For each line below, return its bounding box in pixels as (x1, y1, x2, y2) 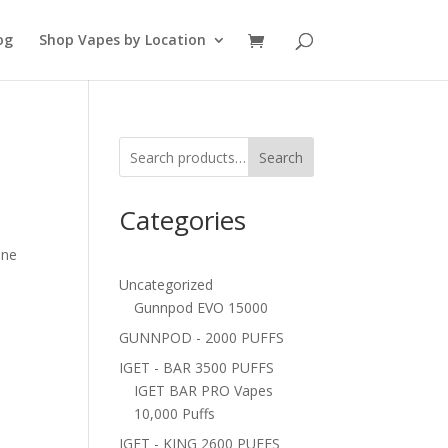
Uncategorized (119, 275, 214, 294)
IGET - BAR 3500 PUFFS (119, 358, 275, 377)
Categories (119, 202, 247, 238)
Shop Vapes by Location (38, 30, 206, 49)
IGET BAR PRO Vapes (134, 381, 274, 400)
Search (258, 147, 303, 167)
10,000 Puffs (134, 404, 216, 423)
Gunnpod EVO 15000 (134, 298, 269, 317)
